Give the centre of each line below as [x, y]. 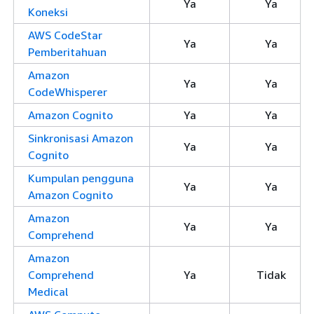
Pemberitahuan [67, 52]
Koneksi [48, 12]
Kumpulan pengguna [81, 178]
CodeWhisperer [68, 92]
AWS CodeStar [65, 35]
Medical [48, 292]
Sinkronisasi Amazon [81, 138]
